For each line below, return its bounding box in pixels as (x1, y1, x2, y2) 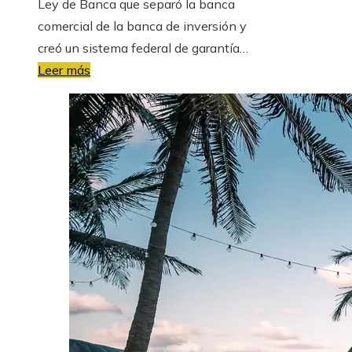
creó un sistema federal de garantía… (38, 39, 248, 56)
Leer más (38, 61, 90, 78)
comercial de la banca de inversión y (38, 17, 247, 34)
